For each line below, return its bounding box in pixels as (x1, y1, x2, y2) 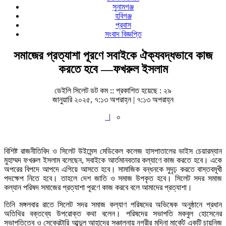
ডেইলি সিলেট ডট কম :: (54, 86, 116, 95)
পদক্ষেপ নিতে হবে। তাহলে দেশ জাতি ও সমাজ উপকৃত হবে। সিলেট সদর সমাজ (4, 174, 222, 183)
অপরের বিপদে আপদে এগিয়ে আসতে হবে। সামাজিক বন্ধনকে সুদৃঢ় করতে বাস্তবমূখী (4, 164, 222, 174)
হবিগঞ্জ (115, 12, 132, 20)
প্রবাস (115, 21, 131, 29)
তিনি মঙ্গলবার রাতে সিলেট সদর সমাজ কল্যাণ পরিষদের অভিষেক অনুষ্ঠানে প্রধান (4, 200, 222, 209)
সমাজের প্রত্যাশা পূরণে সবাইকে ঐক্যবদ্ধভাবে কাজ (14, 48, 212, 62)
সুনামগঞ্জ (112, 3, 134, 11)
